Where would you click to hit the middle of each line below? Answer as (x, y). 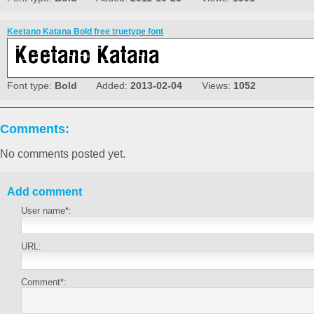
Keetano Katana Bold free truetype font (85, 32)
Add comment (45, 192)
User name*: (46, 211)
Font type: (31, 86)
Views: (208, 86)
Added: (104, 86)
